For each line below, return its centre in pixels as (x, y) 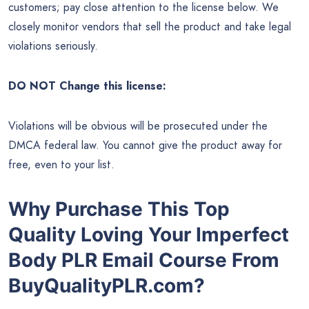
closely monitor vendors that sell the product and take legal (150, 26)
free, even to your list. (61, 164)
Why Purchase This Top (119, 209)
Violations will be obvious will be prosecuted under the (138, 126)
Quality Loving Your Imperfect (149, 234)
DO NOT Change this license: (87, 86)
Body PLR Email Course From (144, 260)
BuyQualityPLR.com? (107, 285)
